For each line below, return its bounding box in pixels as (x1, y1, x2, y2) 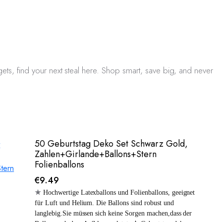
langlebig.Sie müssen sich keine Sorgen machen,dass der (35, 209, 192, 217)
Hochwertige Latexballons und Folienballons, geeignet (43, 188, 195, 196)
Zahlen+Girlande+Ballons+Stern (35, 147, 157, 161)
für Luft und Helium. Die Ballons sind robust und (35, 199, 174, 207)
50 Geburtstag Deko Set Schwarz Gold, (35, 137, 188, 150)
